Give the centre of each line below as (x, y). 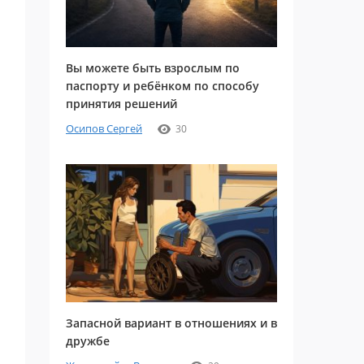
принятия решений (121, 104)
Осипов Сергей (104, 128)
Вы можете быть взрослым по (153, 68)
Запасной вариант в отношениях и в (171, 323)
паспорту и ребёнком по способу (162, 86)
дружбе (88, 341)
